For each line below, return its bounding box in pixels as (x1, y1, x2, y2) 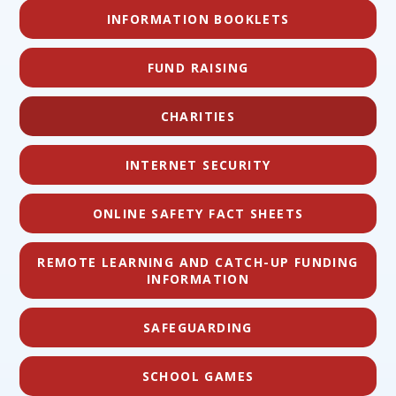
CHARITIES (160, 108, 236, 126)
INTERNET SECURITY (125, 156, 271, 174)
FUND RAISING (147, 59, 249, 77)
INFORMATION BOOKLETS (106, 11, 290, 28)
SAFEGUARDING (143, 319, 253, 337)
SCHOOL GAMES (141, 368, 255, 385)
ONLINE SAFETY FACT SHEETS (92, 205, 304, 223)
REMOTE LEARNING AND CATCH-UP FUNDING (37, 254, 359, 271)
